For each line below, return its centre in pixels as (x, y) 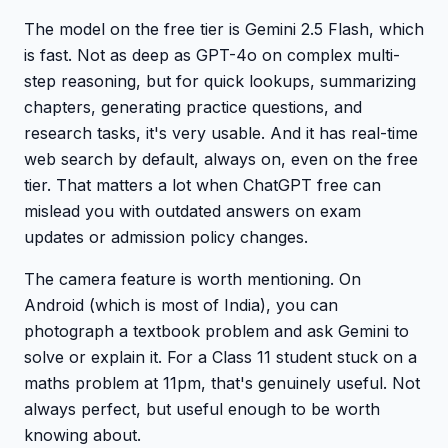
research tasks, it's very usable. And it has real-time (221, 133)
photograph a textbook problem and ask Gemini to (216, 331)
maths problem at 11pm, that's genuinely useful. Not (222, 383)
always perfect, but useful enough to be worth (202, 409)
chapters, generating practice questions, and (193, 107)
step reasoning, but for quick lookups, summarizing (220, 81)
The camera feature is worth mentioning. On (192, 279)
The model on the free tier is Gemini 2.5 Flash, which (224, 29)
